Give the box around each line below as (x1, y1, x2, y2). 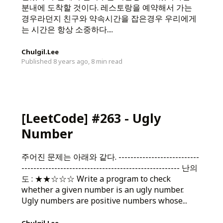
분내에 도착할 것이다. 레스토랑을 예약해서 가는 (21, 1, 192, 13)
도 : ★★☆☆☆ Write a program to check (21, 173, 171, 185)
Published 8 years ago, (21, 56, 90, 66)
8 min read (91, 56, 122, 66)
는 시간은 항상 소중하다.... (21, 23, 113, 35)
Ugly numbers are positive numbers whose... (21, 195, 187, 207)
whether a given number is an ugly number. (21, 184, 184, 196)
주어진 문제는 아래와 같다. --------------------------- (21, 151, 199, 163)
